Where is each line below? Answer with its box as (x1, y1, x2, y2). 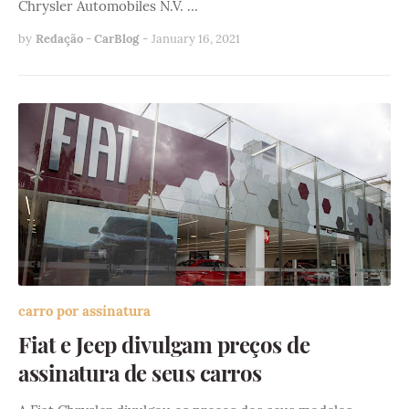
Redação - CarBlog (36, 31, 139, 47)
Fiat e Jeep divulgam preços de (18, 330, 309, 360)
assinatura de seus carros (18, 358, 262, 388)
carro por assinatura (18, 302, 151, 320)
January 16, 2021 (152, 31, 240, 47)
